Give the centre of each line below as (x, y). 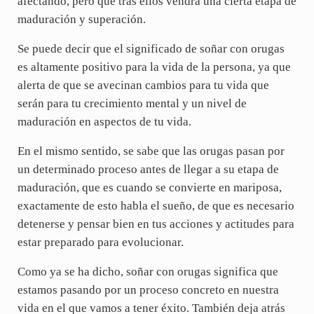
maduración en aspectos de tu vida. (104, 122)
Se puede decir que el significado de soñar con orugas (151, 49)
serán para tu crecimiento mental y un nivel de (132, 104)
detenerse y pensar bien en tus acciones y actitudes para (156, 224)
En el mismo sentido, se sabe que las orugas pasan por (151, 151)
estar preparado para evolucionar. (100, 243)
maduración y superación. (81, 20)
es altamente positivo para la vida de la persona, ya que (154, 67)
